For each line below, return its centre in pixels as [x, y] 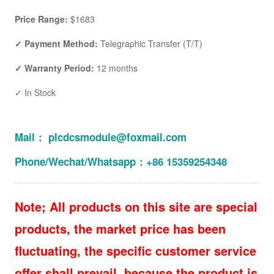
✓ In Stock [35, 92]
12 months [117, 68]
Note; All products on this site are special [136, 206]
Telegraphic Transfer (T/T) [151, 43]
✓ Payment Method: [57, 43]
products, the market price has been [120, 228]
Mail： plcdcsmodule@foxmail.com [101, 137]
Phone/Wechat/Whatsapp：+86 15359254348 [121, 161]
